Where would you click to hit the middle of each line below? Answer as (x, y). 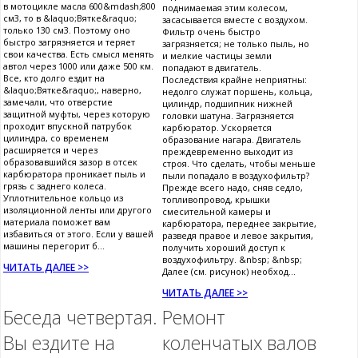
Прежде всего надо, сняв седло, (233, 188)
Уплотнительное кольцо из (63, 198)
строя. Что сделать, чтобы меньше (239, 164)
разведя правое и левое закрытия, (238, 236)
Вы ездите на (59, 343)
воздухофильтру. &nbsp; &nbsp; (232, 260)
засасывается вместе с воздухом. (235, 20)
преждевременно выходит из (227, 152)
